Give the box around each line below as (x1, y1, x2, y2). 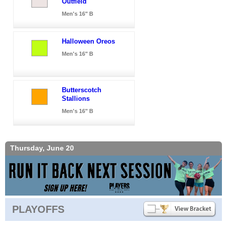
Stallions (62, 94, 90, 102)
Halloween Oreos (62, 37, 115, 45)
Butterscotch (62, 86, 101, 94)
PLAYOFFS (12, 203, 64, 215)
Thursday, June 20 (10, 143, 74, 152)
